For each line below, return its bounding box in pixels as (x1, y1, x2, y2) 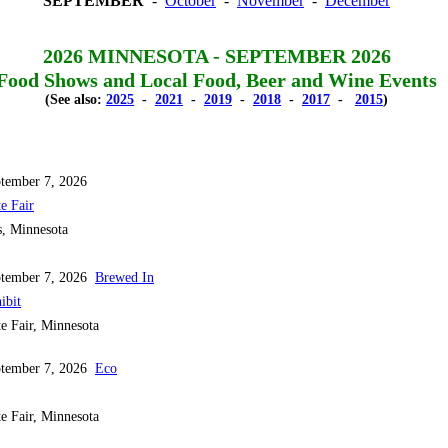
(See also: (45, 92, 106, 107)
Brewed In (95, 270, 154, 285)
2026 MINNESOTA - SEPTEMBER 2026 (42, 45, 391, 67)
